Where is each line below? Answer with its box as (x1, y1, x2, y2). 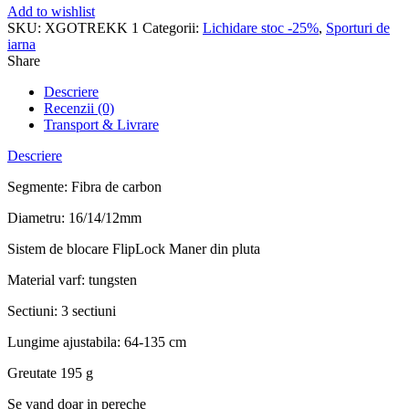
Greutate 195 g (7, 365, 93, 382)
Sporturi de (326, 20, 390, 37)
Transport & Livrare (44, 117, 159, 133)
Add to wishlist (7, 4, 95, 20)
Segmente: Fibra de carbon (7, 179, 162, 195)
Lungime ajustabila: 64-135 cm (7, 334, 186, 351)
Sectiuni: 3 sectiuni (7, 303, 116, 320)
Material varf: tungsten (7, 272, 137, 288)
